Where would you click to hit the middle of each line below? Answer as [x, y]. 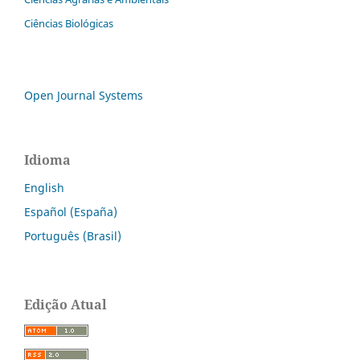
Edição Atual [65, 305]
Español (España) [71, 212]
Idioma [47, 160]
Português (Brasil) [73, 236]
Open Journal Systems [84, 96]
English [44, 188]
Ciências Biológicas [69, 24]
